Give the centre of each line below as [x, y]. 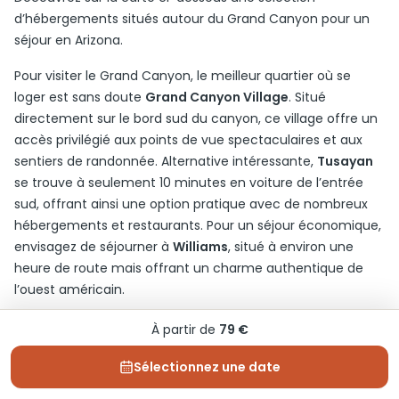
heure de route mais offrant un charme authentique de [189, 268]
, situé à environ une [291, 247]
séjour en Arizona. [69, 40]
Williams [200, 247]
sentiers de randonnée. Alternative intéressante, [166, 161]
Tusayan [345, 161]
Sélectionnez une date [207, 367]
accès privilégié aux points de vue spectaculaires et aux [188, 140]
